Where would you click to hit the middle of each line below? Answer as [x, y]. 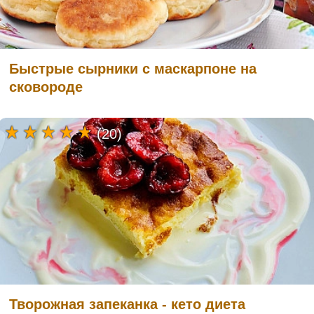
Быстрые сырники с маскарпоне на [133, 69]
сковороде [46, 87]
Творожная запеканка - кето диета [127, 304]
